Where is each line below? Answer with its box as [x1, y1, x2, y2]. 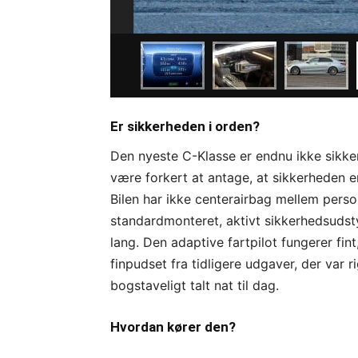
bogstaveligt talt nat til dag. [110, 277, 279, 293]
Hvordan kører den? [110, 319, 236, 335]
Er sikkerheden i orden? [110, 118, 260, 134]
